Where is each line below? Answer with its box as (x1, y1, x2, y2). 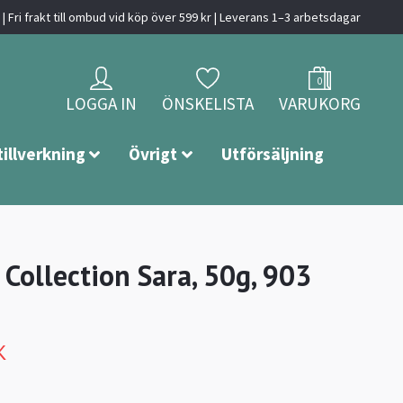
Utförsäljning (221, 143, 325, 166)
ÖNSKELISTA (162, 93, 254, 115)
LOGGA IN (66, 93, 137, 115)
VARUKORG (279, 93, 361, 115)
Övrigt (129, 143, 178, 166)
